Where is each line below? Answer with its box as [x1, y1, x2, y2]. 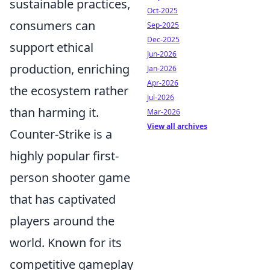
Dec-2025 [147, 34, 180, 45]
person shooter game [10, 169, 130, 186]
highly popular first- [10, 148, 119, 165]
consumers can [10, 17, 95, 34]
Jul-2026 [147, 92, 174, 102]
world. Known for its [10, 234, 122, 251]
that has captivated [10, 191, 116, 208]
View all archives [147, 121, 207, 131]
